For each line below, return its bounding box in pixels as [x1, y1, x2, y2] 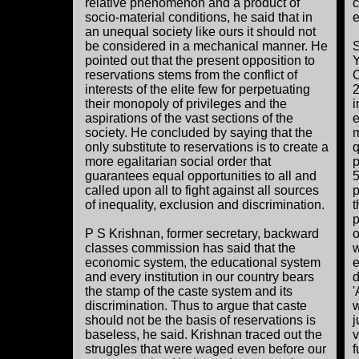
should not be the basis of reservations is [85, 313, 316, 327]
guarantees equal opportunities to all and [85, 169, 317, 183]
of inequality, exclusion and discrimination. [85, 198, 328, 212]
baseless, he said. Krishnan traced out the [85, 328, 322, 341]
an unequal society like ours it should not [85, 25, 316, 38]
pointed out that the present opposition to [85, 54, 315, 67]
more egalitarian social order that [85, 155, 271, 168]
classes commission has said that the [85, 241, 296, 255]
